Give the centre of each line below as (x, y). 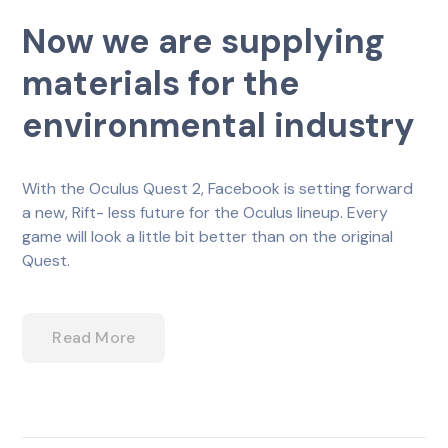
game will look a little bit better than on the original (208, 236)
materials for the (161, 83)
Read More (94, 337)
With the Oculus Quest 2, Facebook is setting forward (218, 188)
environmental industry (219, 125)
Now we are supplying (204, 41)
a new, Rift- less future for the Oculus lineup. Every (205, 212)
